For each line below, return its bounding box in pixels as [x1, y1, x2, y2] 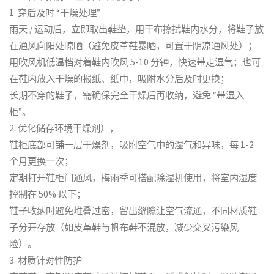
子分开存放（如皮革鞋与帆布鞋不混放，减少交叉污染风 [9, 221, 239, 234]
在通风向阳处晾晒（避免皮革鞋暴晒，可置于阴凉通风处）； [9, 40, 257, 52]
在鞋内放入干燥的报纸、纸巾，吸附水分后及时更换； [9, 73, 230, 85]
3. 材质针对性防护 [9, 254, 83, 267]
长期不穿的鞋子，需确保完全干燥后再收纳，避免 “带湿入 [9, 89, 245, 102]
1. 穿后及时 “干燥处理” [9, 7, 101, 19]
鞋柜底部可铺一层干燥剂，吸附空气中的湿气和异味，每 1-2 [9, 139, 254, 151]
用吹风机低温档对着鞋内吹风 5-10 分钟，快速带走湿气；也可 [9, 56, 261, 68]
